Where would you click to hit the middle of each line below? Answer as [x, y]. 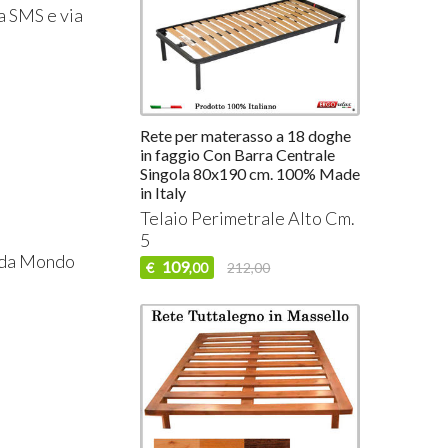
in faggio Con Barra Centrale [238, 155]
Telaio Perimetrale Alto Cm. [248, 218]
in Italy [163, 193]
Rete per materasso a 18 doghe [246, 136]
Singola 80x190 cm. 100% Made [250, 174]
